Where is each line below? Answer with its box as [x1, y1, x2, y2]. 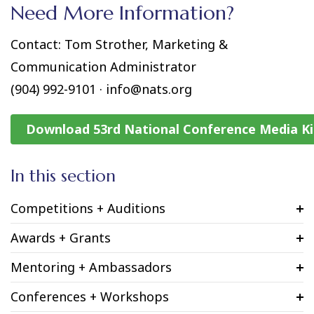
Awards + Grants [11, 229, 111, 246]
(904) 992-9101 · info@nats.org [11, 81, 192, 97]
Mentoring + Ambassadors [11, 259, 172, 275]
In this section [11, 165, 116, 186]
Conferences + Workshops [11, 288, 169, 305]
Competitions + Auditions [11, 200, 165, 217]
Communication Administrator [11, 58, 196, 75]
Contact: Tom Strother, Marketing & [11, 36, 228, 53]
